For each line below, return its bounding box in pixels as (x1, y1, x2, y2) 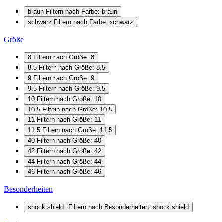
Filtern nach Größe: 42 (37, 147, 101, 155)
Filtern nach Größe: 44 (37, 157, 101, 165)
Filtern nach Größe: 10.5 (42, 105, 112, 113)
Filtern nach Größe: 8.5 (39, 63, 105, 71)
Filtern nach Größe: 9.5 (39, 84, 105, 92)
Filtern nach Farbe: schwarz (54, 18, 133, 26)
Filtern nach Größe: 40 (37, 136, 101, 144)
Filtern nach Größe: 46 (37, 167, 101, 175)
